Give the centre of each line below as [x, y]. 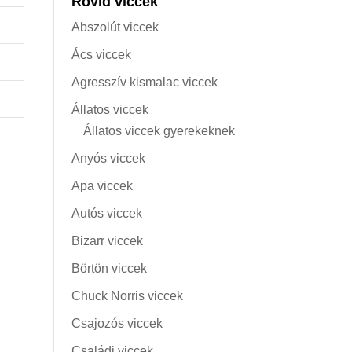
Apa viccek [102, 186]
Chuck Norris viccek [127, 296]
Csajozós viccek [117, 323]
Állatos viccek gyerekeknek [159, 131]
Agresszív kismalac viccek [144, 82]
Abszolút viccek [115, 27]
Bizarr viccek [107, 241]
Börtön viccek [109, 268]
